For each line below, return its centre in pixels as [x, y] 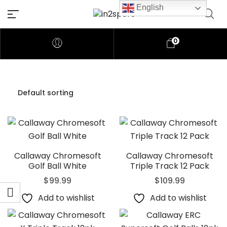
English [149, 8]
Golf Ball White [58, 166]
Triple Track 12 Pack [169, 166]
